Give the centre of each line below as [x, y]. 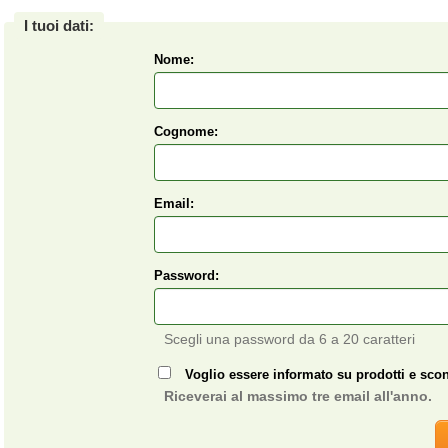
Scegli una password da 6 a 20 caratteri [289, 339]
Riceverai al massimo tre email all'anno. [298, 396]
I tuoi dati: [59, 25]
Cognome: [186, 131]
